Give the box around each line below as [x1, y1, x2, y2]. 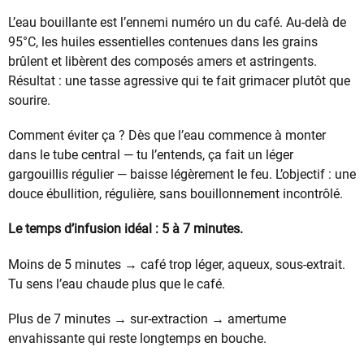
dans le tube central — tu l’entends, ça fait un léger [8, 147, 293, 163]
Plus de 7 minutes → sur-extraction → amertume [8, 310, 286, 327]
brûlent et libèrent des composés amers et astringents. [8, 53, 317, 69]
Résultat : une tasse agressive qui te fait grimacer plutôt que [8, 72, 350, 89]
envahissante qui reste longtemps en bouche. [8, 330, 266, 346]
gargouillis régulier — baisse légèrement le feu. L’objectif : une [8, 167, 356, 183]
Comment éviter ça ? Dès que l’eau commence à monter [8, 128, 326, 144]
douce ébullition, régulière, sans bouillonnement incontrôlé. [8, 186, 343, 202]
